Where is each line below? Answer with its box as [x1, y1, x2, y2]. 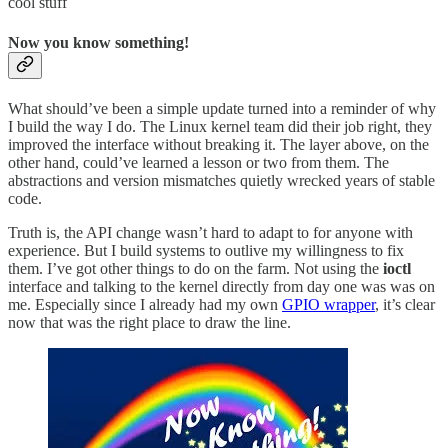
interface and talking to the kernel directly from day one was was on [8, 278, 435, 295]
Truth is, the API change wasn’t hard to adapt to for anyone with [8, 224, 413, 241]
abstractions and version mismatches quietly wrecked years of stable [8, 172, 435, 189]
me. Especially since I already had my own [8, 296, 282, 313]
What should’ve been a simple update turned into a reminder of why [8, 100, 436, 117]
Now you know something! [8, 33, 189, 51]
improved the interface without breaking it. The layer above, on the [8, 136, 429, 153]
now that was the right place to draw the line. [8, 314, 291, 331]
